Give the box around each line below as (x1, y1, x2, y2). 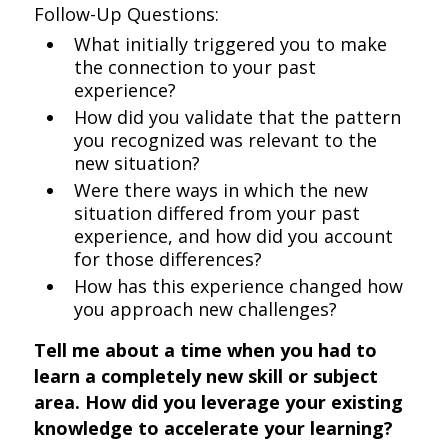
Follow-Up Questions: (34, 2, 220, 26)
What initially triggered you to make (74, 32, 388, 56)
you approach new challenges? (74, 297, 338, 321)
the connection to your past (74, 55, 317, 79)
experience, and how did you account (74, 224, 394, 248)
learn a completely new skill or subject (34, 364, 379, 388)
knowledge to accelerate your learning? (34, 416, 394, 440)
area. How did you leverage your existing (34, 390, 404, 414)
